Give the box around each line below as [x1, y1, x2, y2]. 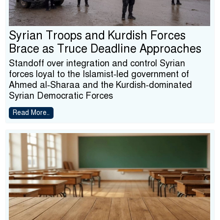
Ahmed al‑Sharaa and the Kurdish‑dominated [9, 80, 192, 90]
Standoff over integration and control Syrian [9, 58, 185, 69]
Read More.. [13, 109, 50, 117]
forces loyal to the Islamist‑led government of [9, 69, 189, 80]
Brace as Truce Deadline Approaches [9, 42, 201, 56]
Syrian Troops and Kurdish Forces [9, 28, 186, 43]
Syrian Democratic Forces [9, 90, 113, 101]
